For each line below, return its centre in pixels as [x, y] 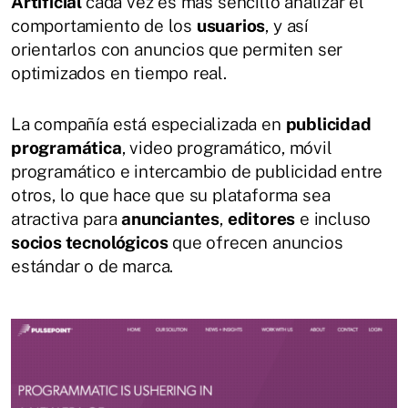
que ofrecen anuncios [255, 243]
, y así [286, 26]
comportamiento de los [104, 26]
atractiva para [66, 219]
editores [261, 219]
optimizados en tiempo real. [119, 73]
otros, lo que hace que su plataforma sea [171, 195]
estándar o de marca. [92, 266]
